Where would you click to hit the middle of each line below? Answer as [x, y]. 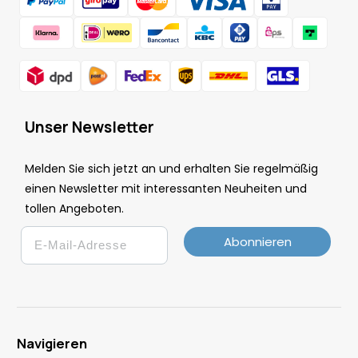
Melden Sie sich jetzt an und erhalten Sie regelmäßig [171, 168]
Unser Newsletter [89, 127]
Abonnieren [257, 241]
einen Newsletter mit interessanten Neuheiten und [166, 188]
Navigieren [52, 343]
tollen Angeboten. [74, 208]
